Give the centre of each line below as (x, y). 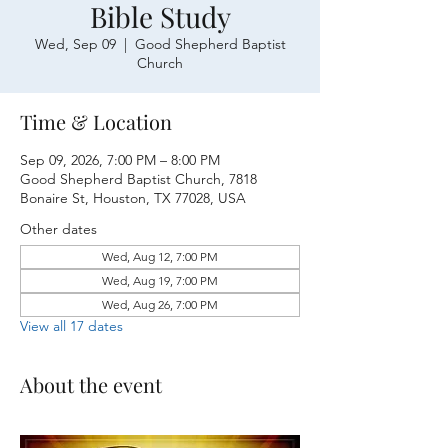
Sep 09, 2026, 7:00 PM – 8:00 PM (120, 160)
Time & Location (96, 121)
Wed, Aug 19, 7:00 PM (160, 280)
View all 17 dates (71, 326)
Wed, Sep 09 (75, 44)
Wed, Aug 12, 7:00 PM (160, 256)
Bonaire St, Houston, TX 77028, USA (133, 198)
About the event (91, 384)
